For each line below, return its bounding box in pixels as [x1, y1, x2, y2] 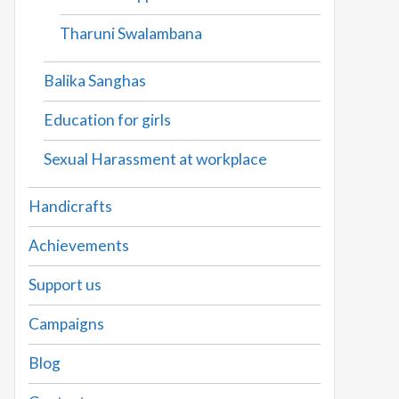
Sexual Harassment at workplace [44, 150, 268, 169]
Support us [28, 275, 102, 295]
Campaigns [28, 314, 104, 334]
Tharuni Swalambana [59, 24, 202, 44]
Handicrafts [28, 197, 112, 216]
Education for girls [44, 110, 172, 130]
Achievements [28, 236, 129, 256]
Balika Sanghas [44, 71, 147, 91]
